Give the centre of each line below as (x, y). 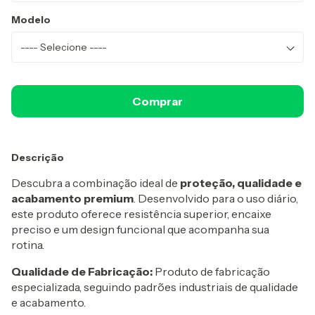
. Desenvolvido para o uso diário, (216, 199)
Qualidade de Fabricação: (82, 272)
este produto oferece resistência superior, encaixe (141, 214)
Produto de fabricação (211, 272)
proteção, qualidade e (241, 183)
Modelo (31, 20)
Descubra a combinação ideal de (96, 183)
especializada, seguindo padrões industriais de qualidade (155, 287)
